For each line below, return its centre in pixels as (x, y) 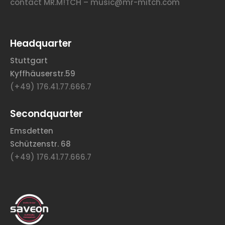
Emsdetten (32, 131)
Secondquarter (46, 114)
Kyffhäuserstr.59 (43, 74)
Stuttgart (29, 61)
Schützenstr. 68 (40, 144)
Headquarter (41, 44)
